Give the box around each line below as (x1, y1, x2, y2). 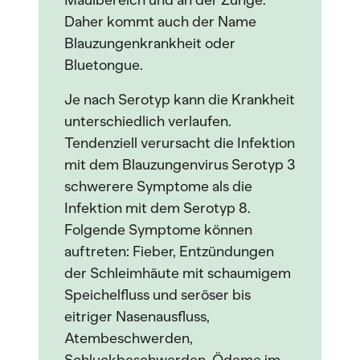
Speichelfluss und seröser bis (64, 286, 251, 304)
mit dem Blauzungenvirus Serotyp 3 (64, 156, 296, 174)
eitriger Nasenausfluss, (64, 308, 210, 325)
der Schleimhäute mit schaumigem (64, 264, 291, 282)
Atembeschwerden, (64, 329, 193, 347)
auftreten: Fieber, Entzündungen (64, 243, 274, 260)
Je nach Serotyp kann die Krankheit (64, 91, 295, 108)
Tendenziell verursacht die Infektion (64, 134, 295, 152)
